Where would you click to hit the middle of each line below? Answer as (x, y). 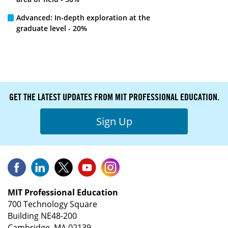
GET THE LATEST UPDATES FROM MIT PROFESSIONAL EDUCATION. (114, 96)
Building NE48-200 (42, 216)
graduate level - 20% (52, 28)
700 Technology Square (52, 204)
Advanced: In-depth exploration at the (83, 17)
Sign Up (114, 121)
